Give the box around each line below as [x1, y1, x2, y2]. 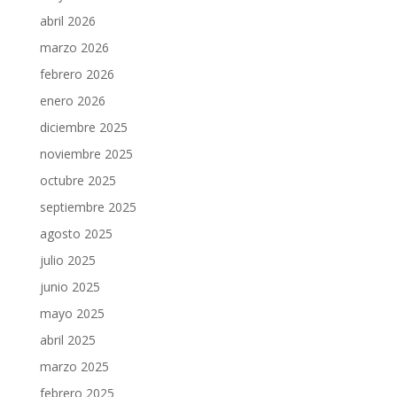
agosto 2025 [39, 225, 113, 243]
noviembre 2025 [39, 145, 133, 163]
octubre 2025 [39, 172, 116, 190]
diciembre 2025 [39, 119, 128, 136]
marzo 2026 [39, 39, 109, 57]
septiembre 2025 [39, 198, 136, 216]
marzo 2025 [39, 358, 109, 376]
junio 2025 [39, 278, 100, 296]
